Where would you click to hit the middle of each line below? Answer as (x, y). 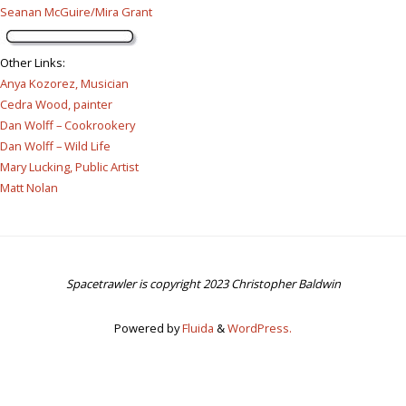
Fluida (197, 329)
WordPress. (260, 329)
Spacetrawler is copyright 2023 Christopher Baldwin (203, 284)
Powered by (147, 329)
